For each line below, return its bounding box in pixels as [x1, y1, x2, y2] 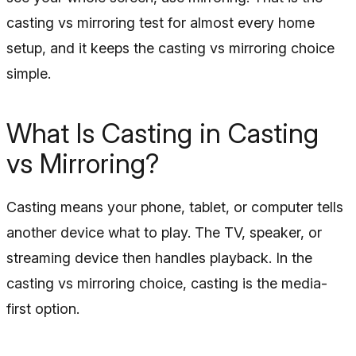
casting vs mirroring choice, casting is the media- [6, 275, 327, 292]
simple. [6, 65, 51, 82]
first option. [6, 300, 79, 317]
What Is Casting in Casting [6, 117, 319, 149]
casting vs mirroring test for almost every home [6, 14, 315, 31]
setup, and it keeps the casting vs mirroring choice [6, 40, 335, 56]
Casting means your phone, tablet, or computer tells [6, 199, 343, 215]
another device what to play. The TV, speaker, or [6, 224, 322, 241]
